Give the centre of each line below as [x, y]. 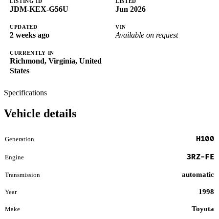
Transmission [22, 175]
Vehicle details [40, 114]
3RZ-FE [200, 157]
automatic [198, 174]
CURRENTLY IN [32, 53]
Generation [20, 139]
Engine [14, 157]
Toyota [203, 208]
